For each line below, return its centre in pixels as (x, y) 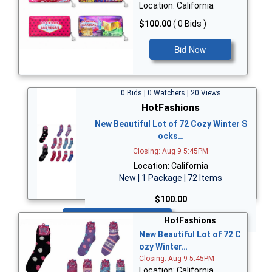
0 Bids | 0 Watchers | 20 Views (171, 93)
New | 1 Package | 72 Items (171, 178)
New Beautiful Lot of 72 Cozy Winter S (171, 124)
